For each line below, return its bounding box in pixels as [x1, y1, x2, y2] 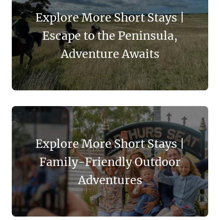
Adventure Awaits [60, 46, 160, 60]
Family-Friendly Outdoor [39, 154, 181, 168]
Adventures [78, 172, 142, 187]
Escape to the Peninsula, [42, 28, 178, 42]
